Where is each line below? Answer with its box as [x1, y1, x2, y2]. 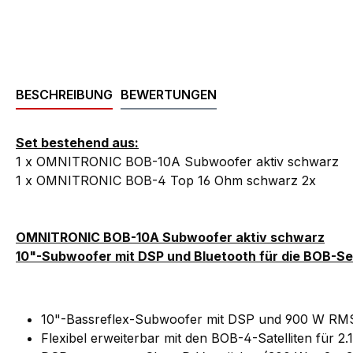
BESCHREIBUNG [16, 86, 113, 102]
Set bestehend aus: [16, 134, 139, 150]
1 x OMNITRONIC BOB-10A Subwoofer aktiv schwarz [16, 153, 339, 169]
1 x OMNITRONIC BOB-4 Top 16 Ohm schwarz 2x [16, 172, 316, 188]
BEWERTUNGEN [121, 86, 217, 102]
